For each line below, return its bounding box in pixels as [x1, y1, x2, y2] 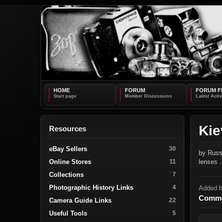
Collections [49, 170, 84, 178]
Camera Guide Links [49, 196, 111, 204]
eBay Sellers [49, 145, 87, 153]
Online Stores [49, 158, 91, 166]
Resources [49, 124, 86, 133]
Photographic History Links [49, 183, 133, 191]
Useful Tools [49, 209, 87, 217]
